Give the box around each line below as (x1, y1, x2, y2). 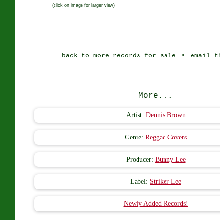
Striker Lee (150, 178, 181, 185)
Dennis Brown (145, 111, 186, 119)
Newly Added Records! (123, 200, 188, 207)
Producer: (126, 156, 155, 163)
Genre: (125, 134, 145, 141)
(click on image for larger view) (52, 2, 115, 8)
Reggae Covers (145, 134, 187, 141)
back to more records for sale (62, 52, 176, 59)
